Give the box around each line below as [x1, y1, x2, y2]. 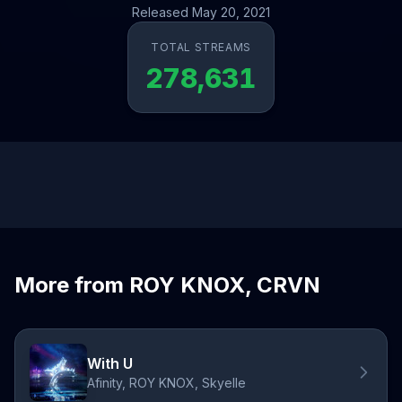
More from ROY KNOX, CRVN [14, 272, 320, 298]
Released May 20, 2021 [132, 4, 270, 20]
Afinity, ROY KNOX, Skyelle [87, 375, 246, 390]
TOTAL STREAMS [151, 40, 251, 54]
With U [87, 354, 133, 372]
